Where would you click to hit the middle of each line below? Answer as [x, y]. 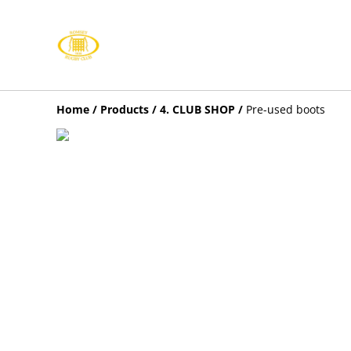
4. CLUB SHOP [197, 109]
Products [125, 109]
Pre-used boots [286, 109]
